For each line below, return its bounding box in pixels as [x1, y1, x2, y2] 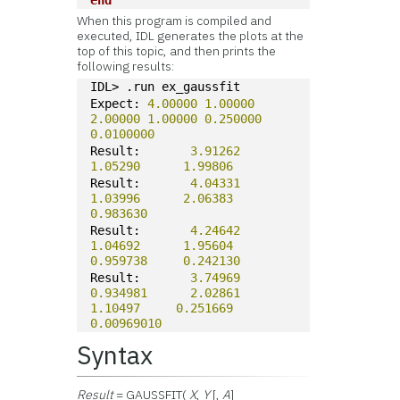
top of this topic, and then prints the [77, 43, 277, 59]
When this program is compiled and [77, 12, 272, 29]
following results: [77, 58, 175, 74]
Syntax [77, 338, 154, 371]
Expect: [90, 96, 148, 111]
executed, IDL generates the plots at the [77, 28, 304, 44]
